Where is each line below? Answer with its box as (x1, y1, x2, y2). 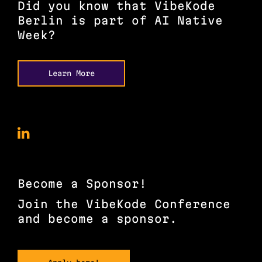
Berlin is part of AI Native (18, 14, 223, 27)
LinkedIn (35, 170, 96, 184)
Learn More (53, 69, 95, 78)
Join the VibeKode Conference (18, 198, 230, 211)
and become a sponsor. (18, 212, 177, 226)
